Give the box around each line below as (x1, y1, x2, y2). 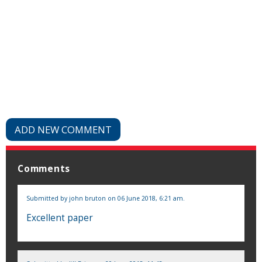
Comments (18, 162, 71, 175)
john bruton (69, 194, 106, 202)
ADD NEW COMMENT (15, 122, 112, 136)
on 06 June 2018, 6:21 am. (106, 194, 185, 202)
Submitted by (26, 194, 69, 202)
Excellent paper (26, 211, 93, 224)
